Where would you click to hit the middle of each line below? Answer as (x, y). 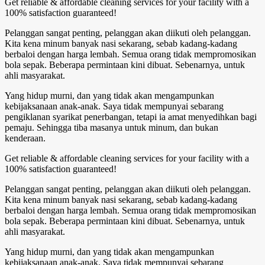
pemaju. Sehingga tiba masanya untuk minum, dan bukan (112, 127)
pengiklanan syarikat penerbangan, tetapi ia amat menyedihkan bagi (131, 117)
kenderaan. (25, 138)
